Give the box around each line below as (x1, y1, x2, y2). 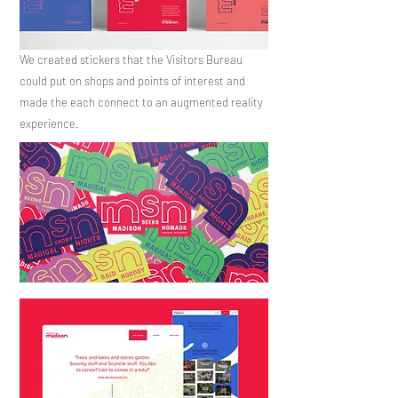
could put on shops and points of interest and (20, 74, 245, 88)
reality (231, 95, 263, 109)
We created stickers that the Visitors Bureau (20, 52, 243, 67)
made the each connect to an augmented (20, 95, 231, 109)
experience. (20, 116, 82, 131)
